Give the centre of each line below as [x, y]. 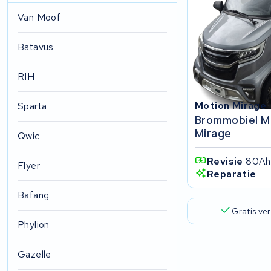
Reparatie [231, 174]
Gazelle [34, 254]
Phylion [34, 225]
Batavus [36, 47]
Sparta [32, 106]
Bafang [34, 195]
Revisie [226, 161]
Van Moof [39, 17]
